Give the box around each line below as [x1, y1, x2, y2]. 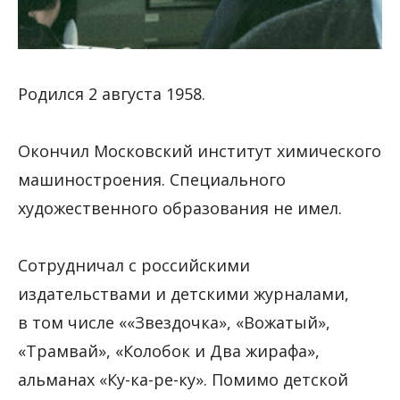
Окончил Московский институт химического [18, 140, 381, 162]
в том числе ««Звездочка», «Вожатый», [18, 312, 330, 334]
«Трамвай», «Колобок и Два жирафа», [18, 340, 320, 362]
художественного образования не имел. [18, 197, 346, 220]
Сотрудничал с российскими [18, 254, 250, 277]
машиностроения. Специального [18, 169, 286, 191]
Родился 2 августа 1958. [18, 83, 205, 105]
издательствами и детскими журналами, [18, 283, 349, 305]
